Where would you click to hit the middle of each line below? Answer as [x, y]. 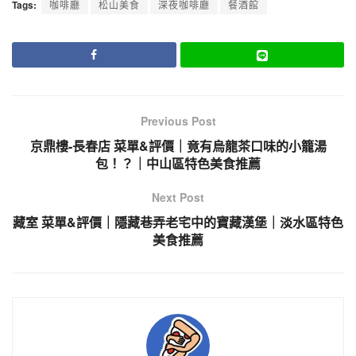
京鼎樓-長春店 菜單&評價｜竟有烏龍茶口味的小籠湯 [178, 146]
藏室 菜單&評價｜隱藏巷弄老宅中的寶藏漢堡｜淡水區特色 [178, 222]
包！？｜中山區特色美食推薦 [178, 164]
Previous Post [178, 121]
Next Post [178, 197]
